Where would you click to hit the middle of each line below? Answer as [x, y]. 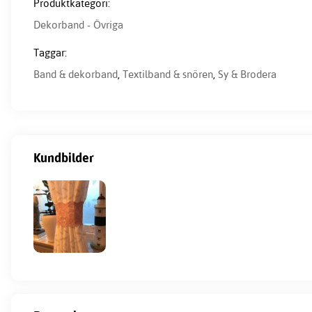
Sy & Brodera [247, 74]
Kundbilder [64, 157]
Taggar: [50, 52]
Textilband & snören [168, 74]
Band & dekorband [76, 74]
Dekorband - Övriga [78, 24]
